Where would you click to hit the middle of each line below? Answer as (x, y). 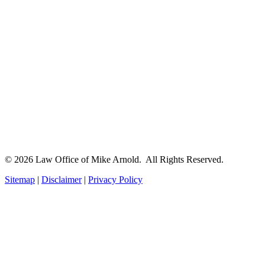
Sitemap (20, 179)
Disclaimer (62, 179)
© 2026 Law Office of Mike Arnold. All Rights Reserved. (114, 159)
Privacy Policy (115, 179)
